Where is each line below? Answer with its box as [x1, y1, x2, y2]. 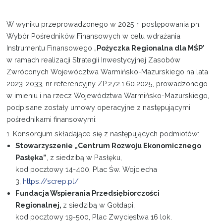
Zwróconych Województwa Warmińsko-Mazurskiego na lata [6, 67, 209, 76]
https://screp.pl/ [23, 176, 79, 185]
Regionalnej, [15, 200, 63, 209]
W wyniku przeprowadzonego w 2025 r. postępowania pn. [6, 19, 201, 28]
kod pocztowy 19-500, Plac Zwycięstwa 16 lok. [15, 212, 172, 221]
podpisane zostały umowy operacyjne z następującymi [6, 103, 191, 111]
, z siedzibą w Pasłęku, [47, 153, 122, 162]
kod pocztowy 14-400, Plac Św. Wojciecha [15, 165, 158, 173]
